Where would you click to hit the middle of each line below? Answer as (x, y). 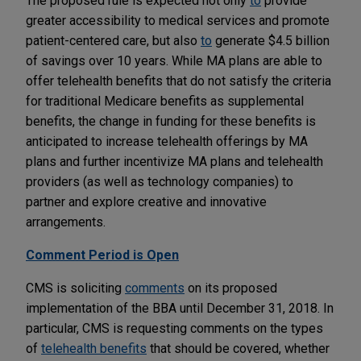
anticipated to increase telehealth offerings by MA (167, 141)
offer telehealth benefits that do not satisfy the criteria (178, 81)
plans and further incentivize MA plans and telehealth (174, 161)
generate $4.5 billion (271, 40)
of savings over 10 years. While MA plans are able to (174, 60)
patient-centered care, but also (113, 40)
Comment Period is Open (102, 255)
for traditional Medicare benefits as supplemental (165, 101)
